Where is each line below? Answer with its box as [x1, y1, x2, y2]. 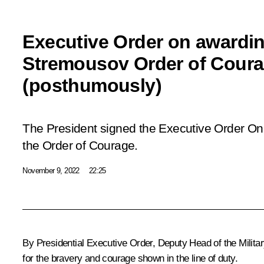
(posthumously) [22, 74, 161, 96]
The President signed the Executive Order [22, 121, 247, 136]
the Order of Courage [22, 138, 135, 153]
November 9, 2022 [22, 166, 80, 175]
